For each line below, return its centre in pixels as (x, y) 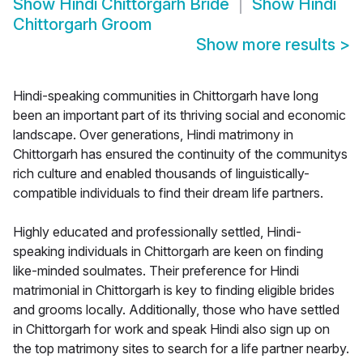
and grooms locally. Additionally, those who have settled (176, 310)
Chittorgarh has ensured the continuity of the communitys (180, 154)
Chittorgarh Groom (83, 25)
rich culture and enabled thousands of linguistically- (161, 174)
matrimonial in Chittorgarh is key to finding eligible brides (174, 290)
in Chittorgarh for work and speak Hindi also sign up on (171, 329)
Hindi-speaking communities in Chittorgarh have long (166, 96)
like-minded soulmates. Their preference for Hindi (156, 271)
